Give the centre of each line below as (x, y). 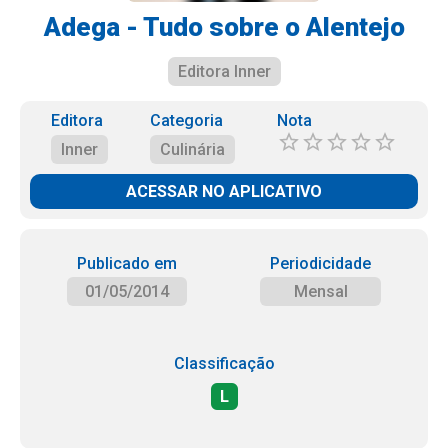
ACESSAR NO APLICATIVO (224, 191)
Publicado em (126, 263)
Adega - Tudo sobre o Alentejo (224, 27)
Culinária (192, 149)
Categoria (186, 120)
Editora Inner (224, 71)
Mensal (320, 291)
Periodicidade (321, 263)
